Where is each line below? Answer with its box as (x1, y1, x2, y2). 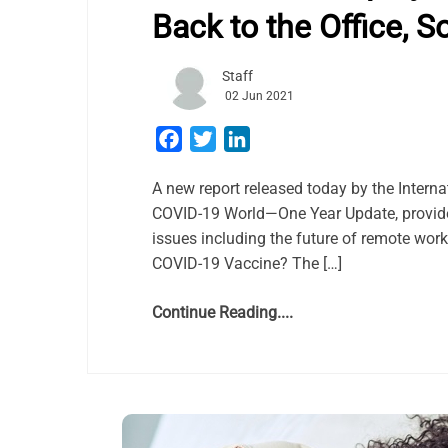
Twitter (216, 129, 265, 148)
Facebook (182, 129, 251, 148)
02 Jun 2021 (225, 89, 294, 103)
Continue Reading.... (152, 303, 293, 322)
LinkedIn (250, 129, 310, 148)
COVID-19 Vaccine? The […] (152, 254, 342, 273)
